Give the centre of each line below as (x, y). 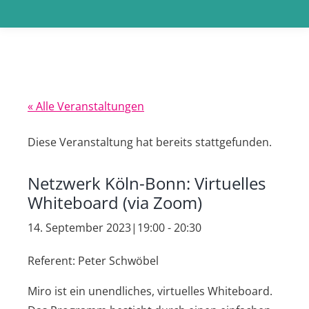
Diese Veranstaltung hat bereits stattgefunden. (150, 142)
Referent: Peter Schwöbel (93, 261)
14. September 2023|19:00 (96, 228)
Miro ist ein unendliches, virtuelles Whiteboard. (150, 291)
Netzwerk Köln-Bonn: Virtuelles (147, 183)
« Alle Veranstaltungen (86, 106)
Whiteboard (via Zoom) (115, 202)
